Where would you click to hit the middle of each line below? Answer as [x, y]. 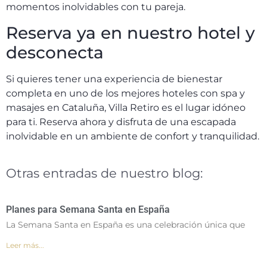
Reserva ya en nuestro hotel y [131, 32]
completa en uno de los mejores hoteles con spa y [125, 93]
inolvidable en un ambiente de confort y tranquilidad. [133, 136]
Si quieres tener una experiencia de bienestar [114, 79]
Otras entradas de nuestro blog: [104, 173]
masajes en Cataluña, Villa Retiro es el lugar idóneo [126, 107]
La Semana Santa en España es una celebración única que [125, 225]
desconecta [55, 52]
